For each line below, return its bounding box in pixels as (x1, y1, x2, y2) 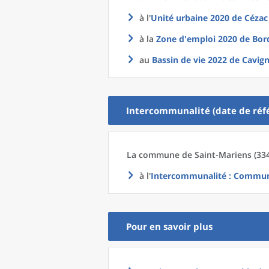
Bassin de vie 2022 (152, 54, 227, 65)
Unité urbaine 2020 (151, 12, 229, 23)
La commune (127, 149, 182, 160)
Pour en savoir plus (126, 220, 213, 232)
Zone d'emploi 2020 (156, 33, 237, 44)
